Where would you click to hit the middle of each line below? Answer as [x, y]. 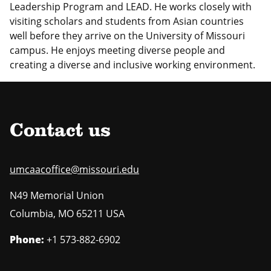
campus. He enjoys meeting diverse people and [117, 51]
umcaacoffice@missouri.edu [74, 169]
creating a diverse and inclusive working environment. [132, 65]
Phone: [27, 239]
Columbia [31, 213]
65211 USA [100, 213]
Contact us [60, 132]
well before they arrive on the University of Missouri [127, 36]
